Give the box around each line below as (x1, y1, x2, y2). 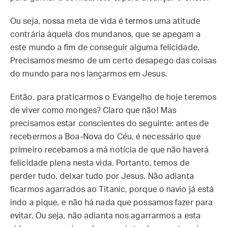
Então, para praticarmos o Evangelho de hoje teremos (10, 93, 217, 101)
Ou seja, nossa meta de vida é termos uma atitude (10, 17, 200, 25)
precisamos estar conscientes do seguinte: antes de (10, 120, 209, 128)
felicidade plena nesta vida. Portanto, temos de (10, 159, 190, 167)
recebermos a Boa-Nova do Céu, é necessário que (10, 133, 201, 141)
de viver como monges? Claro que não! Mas (10, 106, 177, 115)
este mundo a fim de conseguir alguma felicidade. (10, 44, 200, 52)
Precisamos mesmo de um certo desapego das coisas (10, 57, 216, 65)
